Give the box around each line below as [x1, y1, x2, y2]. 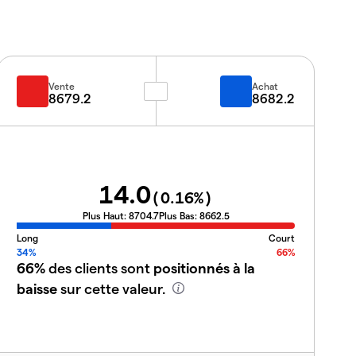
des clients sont [45, 258, 153, 276]
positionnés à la [153, 258, 255, 276]
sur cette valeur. [57, 279, 168, 296]
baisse [17, 279, 57, 296]
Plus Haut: [82, 209, 129, 221]
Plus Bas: [158, 209, 199, 221]
